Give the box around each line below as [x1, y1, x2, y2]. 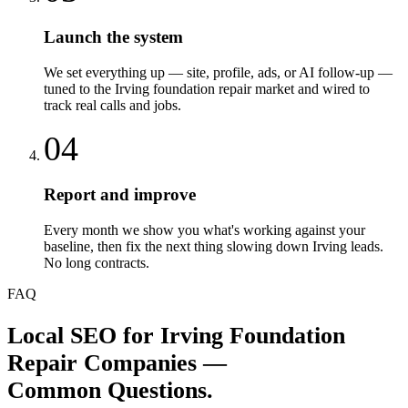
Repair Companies [7, 349, 197, 376]
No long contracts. [44, 254, 149, 270]
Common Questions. [7, 376, 213, 403]
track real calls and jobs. [44, 97, 181, 113]
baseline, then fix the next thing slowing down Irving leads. [44, 238, 383, 254]
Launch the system [44, 26, 183, 46]
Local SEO [7, 321, 117, 349]
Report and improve [44, 185, 196, 205]
